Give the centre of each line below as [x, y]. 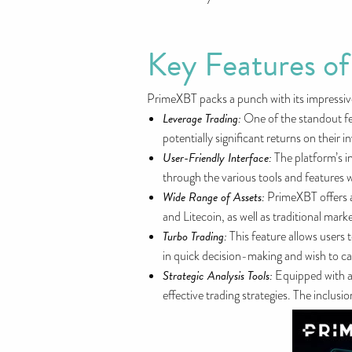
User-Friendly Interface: [217, 158]
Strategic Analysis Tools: [218, 276]
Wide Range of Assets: [214, 197]
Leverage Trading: [202, 119]
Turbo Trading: [195, 236]
